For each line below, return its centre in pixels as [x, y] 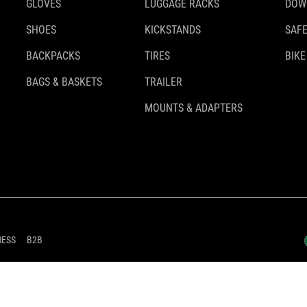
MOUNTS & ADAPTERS [194, 108]
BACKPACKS [53, 56]
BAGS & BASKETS [64, 82]
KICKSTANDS [173, 30]
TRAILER [163, 82]
